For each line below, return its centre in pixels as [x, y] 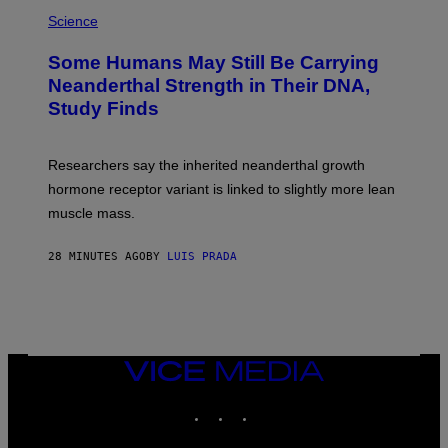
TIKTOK [276, 406]
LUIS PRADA [202, 256]
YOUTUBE [303, 406]
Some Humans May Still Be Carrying [213, 62]
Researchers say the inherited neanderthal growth [206, 164]
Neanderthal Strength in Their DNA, [209, 85]
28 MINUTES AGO [97, 256]
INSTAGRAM [262, 406]
